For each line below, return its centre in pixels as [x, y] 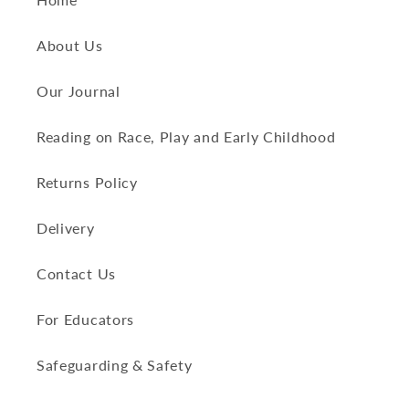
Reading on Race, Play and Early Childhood [186, 136]
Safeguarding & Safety [115, 364]
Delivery [66, 227]
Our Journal [79, 90]
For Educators [85, 319]
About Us [70, 45]
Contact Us [76, 273]
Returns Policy [87, 182]
